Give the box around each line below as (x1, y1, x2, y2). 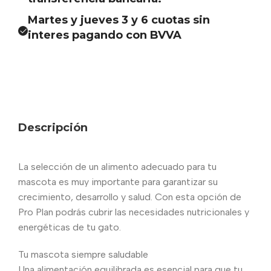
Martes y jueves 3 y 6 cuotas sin (28, 13, 210, 27)
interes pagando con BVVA (28, 28, 181, 42)
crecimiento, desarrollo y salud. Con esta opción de (18, 191, 241, 203)
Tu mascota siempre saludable (18, 248, 148, 260)
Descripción (18, 121, 88, 135)
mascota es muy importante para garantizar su (18, 175, 218, 188)
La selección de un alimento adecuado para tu (18, 160, 217, 172)
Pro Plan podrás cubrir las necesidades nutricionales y (18, 206, 249, 218)
